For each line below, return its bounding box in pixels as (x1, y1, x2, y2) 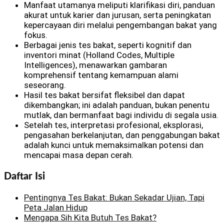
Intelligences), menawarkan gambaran (24, 60, 167, 70)
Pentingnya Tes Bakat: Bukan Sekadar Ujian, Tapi (24, 192, 204, 202)
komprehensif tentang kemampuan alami (24, 70, 178, 80)
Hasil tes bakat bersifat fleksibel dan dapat (24, 90, 185, 100)
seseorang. (24, 80, 66, 90)
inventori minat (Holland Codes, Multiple (24, 50, 174, 60)
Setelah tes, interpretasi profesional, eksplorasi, (24, 120, 203, 130)
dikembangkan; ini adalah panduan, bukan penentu (24, 100, 209, 110)
